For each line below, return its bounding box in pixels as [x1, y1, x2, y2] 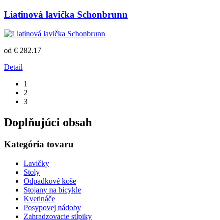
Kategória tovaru [4, 139, 74, 149]
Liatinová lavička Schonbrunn [4, 9, 128, 20]
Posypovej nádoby [24, 203, 81, 212]
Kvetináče [24, 194, 55, 203]
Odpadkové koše [24, 176, 76, 185]
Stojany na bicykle [24, 185, 81, 194]
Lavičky [24, 159, 49, 167]
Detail [4, 63, 23, 72]
